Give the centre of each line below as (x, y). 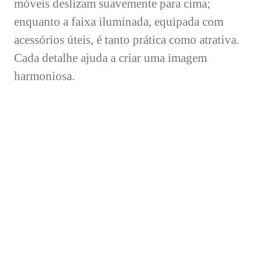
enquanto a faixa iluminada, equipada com (119, 21)
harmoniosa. (44, 76)
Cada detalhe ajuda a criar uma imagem (111, 58)
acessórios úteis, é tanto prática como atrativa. (127, 39)
